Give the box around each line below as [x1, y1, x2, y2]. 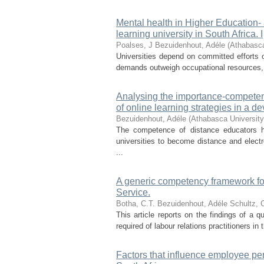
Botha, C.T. [116, 199, 155, 208]
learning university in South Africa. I [116, 29, 263, 39]
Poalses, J [116, 41, 153, 49]
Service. [116, 187, 150, 197]
